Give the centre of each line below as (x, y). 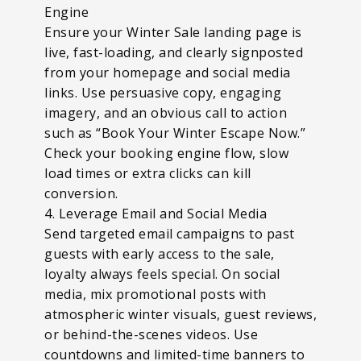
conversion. (81, 193)
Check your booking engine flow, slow (166, 153)
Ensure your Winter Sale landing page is (173, 32)
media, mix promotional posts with (156, 294)
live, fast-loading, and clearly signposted (174, 52)
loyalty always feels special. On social (162, 274)
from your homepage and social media (168, 72)
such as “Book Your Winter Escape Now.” (175, 133)
